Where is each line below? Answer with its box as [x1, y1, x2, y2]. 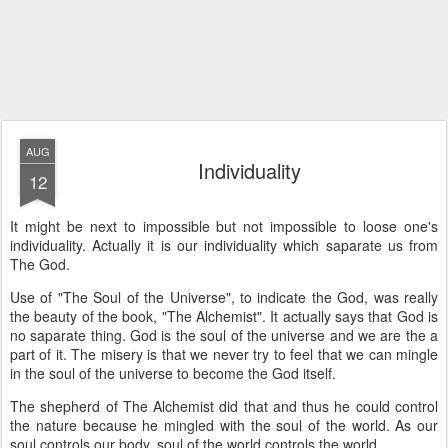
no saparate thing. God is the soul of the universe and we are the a [10, 325, 438, 345]
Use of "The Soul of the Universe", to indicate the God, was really [10, 287, 438, 307]
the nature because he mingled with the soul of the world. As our [10, 415, 438, 435]
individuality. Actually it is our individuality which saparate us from [10, 235, 438, 255]
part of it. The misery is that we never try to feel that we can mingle [10, 344, 438, 364]
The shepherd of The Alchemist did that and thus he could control [10, 396, 438, 416]
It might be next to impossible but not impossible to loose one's [10, 216, 438, 236]
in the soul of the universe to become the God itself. [10, 363, 336, 383]
